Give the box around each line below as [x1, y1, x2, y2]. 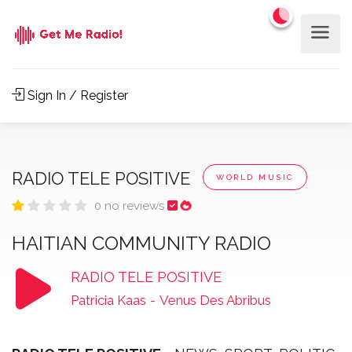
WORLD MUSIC [216, 173, 294, 181]
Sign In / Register [24, 88, 128, 103]
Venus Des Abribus [159, 292, 271, 308]
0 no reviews [94, 199, 167, 213]
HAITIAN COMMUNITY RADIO [12, 232, 271, 255]
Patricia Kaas [70, 292, 146, 308]
